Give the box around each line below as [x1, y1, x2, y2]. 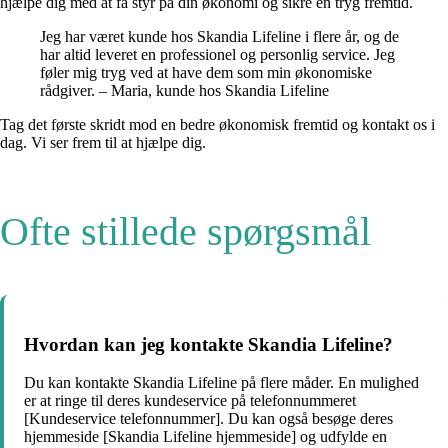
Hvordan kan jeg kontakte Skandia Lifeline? [24, 333, 393, 355]
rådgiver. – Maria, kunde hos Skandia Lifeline [40, 81, 329, 99]
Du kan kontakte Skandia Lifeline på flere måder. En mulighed [24, 374, 419, 392]
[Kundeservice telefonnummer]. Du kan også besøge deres [24, 410, 393, 428]
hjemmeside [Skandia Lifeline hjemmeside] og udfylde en [24, 428, 387, 446]
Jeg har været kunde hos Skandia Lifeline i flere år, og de [40, 27, 399, 45]
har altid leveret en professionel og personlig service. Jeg [40, 45, 395, 63]
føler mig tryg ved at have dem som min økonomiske [40, 63, 372, 81]
